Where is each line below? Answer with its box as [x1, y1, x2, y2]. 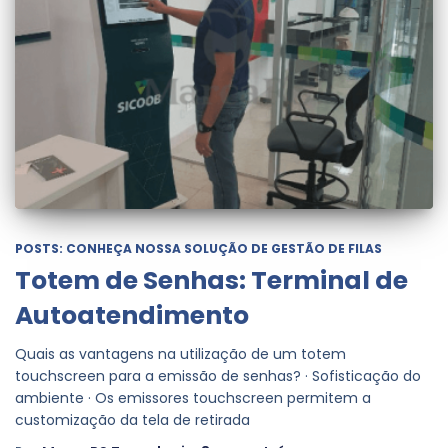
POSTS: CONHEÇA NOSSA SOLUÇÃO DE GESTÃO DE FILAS [15, 239, 382, 257]
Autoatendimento [15, 297, 249, 333]
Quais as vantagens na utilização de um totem [15, 343, 346, 364]
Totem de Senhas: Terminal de [15, 262, 408, 298]
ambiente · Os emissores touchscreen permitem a [15, 387, 371, 408]
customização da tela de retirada [15, 409, 250, 430]
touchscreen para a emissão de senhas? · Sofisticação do [15, 365, 421, 386]
